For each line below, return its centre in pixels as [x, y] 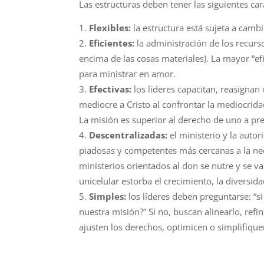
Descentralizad [123, 135]
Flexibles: [111, 28]
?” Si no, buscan [171, 212]
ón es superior [137, 120]
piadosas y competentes [129, 150]
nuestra [96, 212]
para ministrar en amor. [128, 74]
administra [168, 43]
